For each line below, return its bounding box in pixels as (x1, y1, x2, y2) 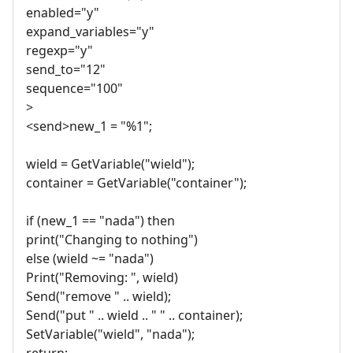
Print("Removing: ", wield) (26, 268, 178, 286)
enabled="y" (26, 3, 99, 21)
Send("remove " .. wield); (26, 287, 171, 305)
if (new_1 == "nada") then (26, 211, 175, 229)
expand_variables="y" (26, 22, 154, 40)
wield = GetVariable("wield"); (26, 154, 195, 173)
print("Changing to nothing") (26, 230, 198, 248)
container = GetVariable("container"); (26, 173, 247, 191)
